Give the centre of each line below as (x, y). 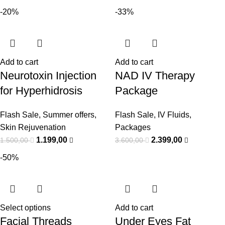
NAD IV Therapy (155, 76)
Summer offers (69, 115)
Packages (133, 127)
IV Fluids (174, 115)
